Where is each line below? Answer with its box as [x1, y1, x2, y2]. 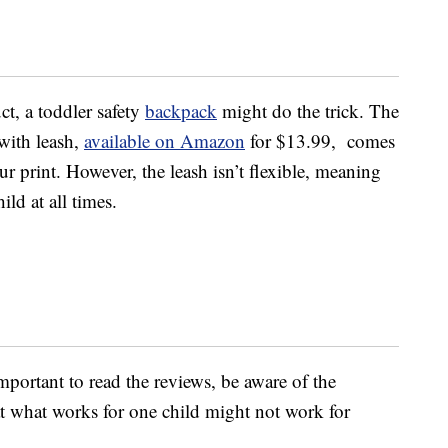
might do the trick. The [217, 98, 399, 124]
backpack [145, 98, 217, 124]
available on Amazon [84, 128, 245, 154]
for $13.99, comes [245, 128, 395, 154]
